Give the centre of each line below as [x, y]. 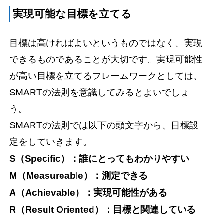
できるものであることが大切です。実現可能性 [106, 60]
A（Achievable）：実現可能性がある [88, 193]
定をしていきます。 [51, 142]
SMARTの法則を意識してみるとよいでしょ [100, 93]
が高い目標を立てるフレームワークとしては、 [106, 76]
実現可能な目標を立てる [72, 14]
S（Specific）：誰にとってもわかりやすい [100, 159]
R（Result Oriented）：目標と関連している [103, 210]
